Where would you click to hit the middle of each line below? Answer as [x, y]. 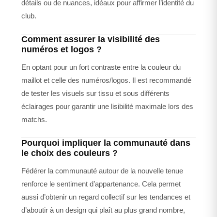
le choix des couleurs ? [70, 153]
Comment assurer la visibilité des [91, 39]
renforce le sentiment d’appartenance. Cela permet [101, 184]
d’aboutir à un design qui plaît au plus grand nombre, [103, 210]
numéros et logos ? [62, 50]
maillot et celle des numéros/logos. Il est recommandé [106, 80]
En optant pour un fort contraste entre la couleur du [101, 67]
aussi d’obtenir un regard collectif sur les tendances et [106, 197]
